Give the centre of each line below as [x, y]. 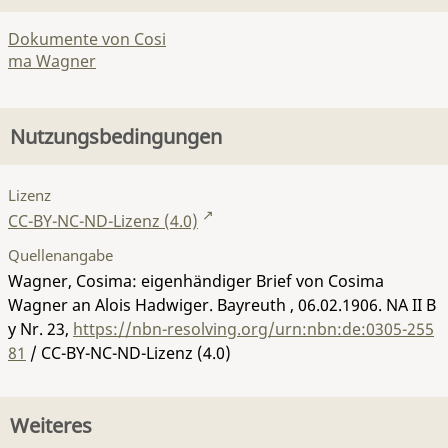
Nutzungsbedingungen [116, 136]
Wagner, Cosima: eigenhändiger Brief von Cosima [196, 280]
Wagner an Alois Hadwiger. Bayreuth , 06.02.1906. [197, 304]
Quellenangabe [60, 254]
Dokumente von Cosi [87, 39]
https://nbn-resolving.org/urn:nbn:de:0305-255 [253, 328]
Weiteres [51, 425]
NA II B [411, 304]
